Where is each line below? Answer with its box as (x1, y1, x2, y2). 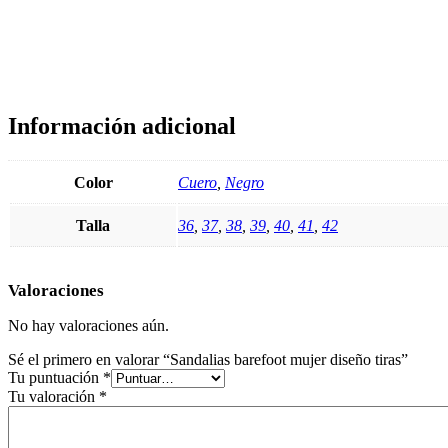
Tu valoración (8, 388, 99, 406)
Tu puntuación (8, 369, 103, 387)
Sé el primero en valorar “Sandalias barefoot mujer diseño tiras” (8, 351, 408, 369)
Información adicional (8, 113, 236, 140)
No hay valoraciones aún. (8, 317, 169, 335)
